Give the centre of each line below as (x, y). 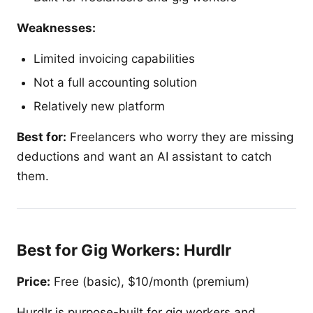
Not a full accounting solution (115, 83)
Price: (34, 281)
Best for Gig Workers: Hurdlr (124, 249)
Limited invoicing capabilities (114, 59)
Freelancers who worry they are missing (180, 137)
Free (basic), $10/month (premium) (150, 281)
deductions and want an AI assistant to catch (144, 156)
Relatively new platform (99, 106)
